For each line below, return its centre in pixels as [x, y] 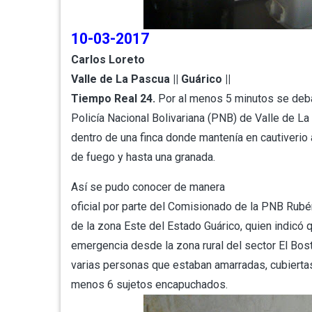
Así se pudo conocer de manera [148, 187]
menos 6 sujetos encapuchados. [149, 284]
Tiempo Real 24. [113, 99]
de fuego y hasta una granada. [143, 157]
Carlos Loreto [108, 60]
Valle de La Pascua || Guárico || [151, 79]
